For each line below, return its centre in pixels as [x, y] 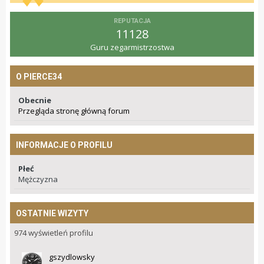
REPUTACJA [132, 21]
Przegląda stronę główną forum [74, 111]
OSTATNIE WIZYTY [52, 214]
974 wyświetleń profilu [54, 233]
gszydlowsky [72, 257]
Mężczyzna [38, 179]
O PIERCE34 [39, 77]
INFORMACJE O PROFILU [64, 145]
